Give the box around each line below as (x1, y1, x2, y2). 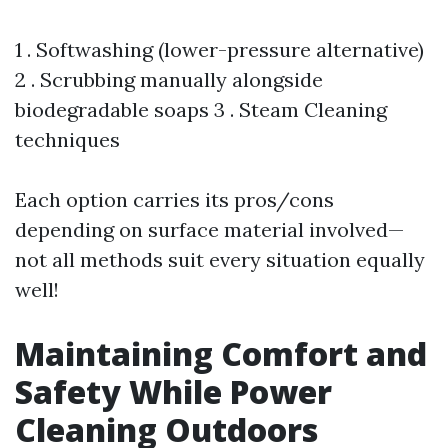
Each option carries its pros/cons (15, 187, 334, 212)
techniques (15, 127, 120, 152)
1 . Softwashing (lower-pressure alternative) (15, 37, 424, 62)
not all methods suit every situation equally (15, 247, 425, 272)
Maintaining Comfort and (15, 332, 427, 375)
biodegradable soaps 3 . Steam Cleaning (15, 97, 387, 122)
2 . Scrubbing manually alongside (15, 67, 323, 92)
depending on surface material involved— (15, 217, 404, 242)
